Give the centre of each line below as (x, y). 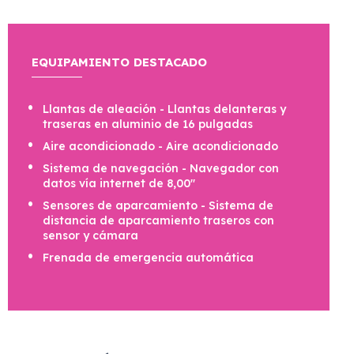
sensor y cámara (90, 236)
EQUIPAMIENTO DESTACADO (119, 62)
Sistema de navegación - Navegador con (161, 169)
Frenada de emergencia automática (148, 258)
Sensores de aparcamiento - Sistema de (158, 206)
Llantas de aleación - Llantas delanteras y (164, 109)
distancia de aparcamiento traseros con (158, 221)
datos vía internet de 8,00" (119, 184)
